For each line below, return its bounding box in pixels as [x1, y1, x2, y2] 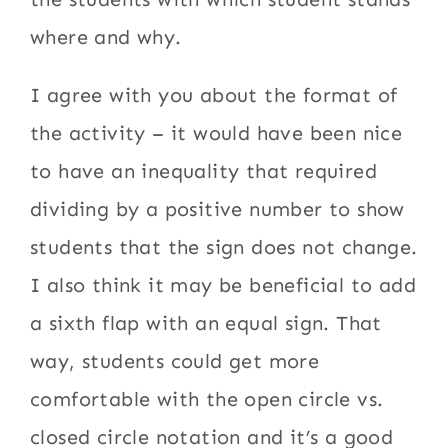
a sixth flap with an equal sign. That [30, 310, 382, 335]
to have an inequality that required [30, 158, 378, 183]
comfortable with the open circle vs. [30, 386, 384, 411]
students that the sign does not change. [30, 234, 418, 259]
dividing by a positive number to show [30, 196, 405, 221]
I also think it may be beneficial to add [30, 272, 417, 297]
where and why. [30, 24, 182, 49]
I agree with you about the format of [30, 82, 398, 107]
